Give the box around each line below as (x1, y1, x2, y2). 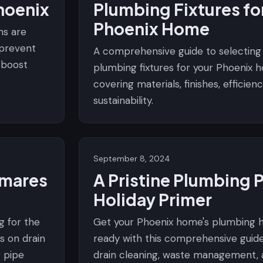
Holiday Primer (93, 189, 212, 210)
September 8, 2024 (93, 153, 170, 164)
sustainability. (93, 94, 153, 107)
